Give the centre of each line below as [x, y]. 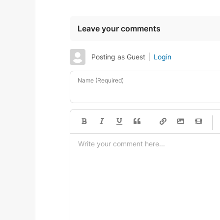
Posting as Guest [118, 57]
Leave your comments [119, 28]
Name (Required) [101, 80]
